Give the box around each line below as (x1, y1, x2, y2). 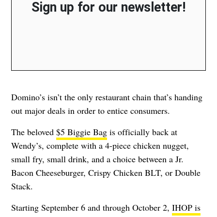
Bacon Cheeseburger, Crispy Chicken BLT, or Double (11, 166, 201, 178)
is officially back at (107, 125, 177, 138)
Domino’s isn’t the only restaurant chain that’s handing (11, 91, 202, 103)
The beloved (11, 125, 56, 138)
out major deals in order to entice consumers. (11, 104, 170, 116)
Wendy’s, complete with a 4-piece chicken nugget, (11, 139, 189, 151)
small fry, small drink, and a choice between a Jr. (11, 153, 184, 165)
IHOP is (172, 201, 201, 213)
